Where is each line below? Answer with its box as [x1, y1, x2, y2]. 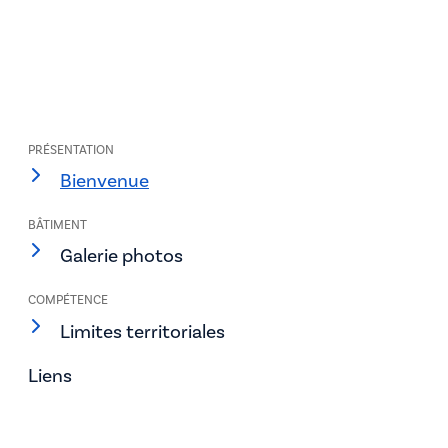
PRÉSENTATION [28, 142, 114, 158]
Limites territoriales [60, 319, 225, 344]
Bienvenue [60, 169, 149, 194]
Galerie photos [60, 244, 183, 269]
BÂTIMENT [28, 217, 87, 234]
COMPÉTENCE [28, 292, 108, 309]
